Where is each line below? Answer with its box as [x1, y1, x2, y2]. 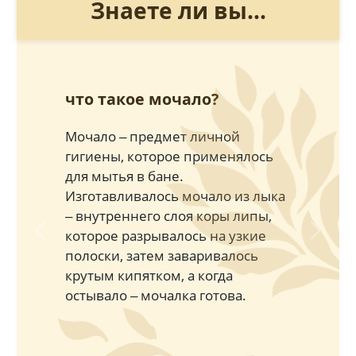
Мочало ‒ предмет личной [64, 126, 240, 145]
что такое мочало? [64, 87, 219, 110]
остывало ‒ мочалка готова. [64, 285, 246, 304]
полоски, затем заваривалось [64, 246, 258, 265]
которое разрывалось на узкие [64, 226, 266, 245]
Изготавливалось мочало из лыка [64, 186, 285, 205]
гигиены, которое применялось [64, 146, 273, 165]
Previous [39, 230, 85, 246]
